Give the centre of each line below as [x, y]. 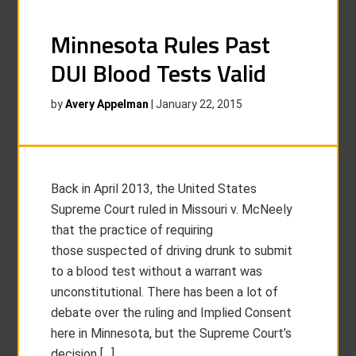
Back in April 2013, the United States [154, 189]
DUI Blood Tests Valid [159, 73]
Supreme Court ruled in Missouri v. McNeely [172, 209]
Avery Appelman [107, 104]
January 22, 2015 [199, 104]
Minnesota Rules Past [161, 44]
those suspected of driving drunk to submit [172, 251]
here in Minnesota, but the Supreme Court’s [172, 333]
